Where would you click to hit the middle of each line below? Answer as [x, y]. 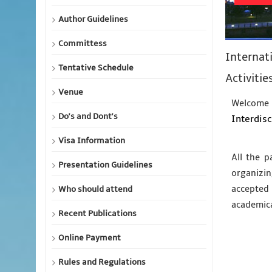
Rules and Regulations [102, 262]
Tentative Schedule [96, 68]
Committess [83, 43]
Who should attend [95, 189]
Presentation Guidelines [105, 165]
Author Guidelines [93, 19]
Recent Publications [97, 213]
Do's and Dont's [88, 116]
